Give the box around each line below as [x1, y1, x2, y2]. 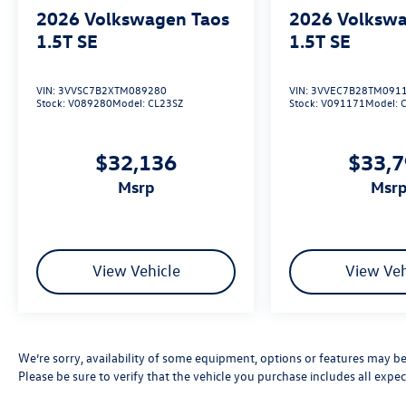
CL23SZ [148, 95, 183, 111]
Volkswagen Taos [84, 6, 229, 30]
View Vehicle [92, 261, 180, 281]
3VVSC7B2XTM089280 [58, 82, 167, 98]
